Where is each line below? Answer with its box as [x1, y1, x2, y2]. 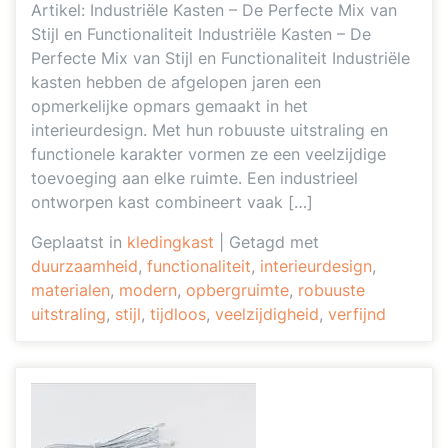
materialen [31, 280, 110, 300]
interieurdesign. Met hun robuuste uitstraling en [31, 120, 388, 140]
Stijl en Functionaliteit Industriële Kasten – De [31, 24, 371, 44]
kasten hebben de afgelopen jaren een [31, 72, 321, 92]
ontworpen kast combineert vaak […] [31, 192, 313, 212]
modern [119, 280, 177, 300]
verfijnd [328, 304, 386, 324]
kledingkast [127, 232, 214, 252]
